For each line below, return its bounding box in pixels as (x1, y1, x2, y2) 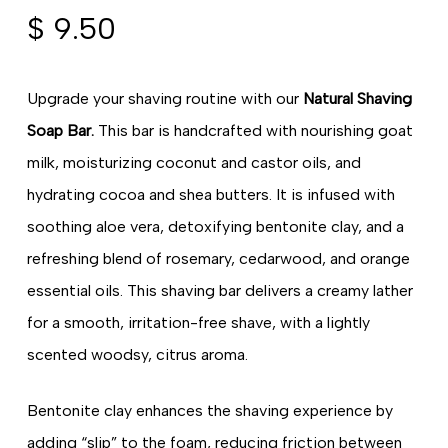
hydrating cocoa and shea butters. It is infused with (26, 184, 395, 204)
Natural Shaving (302, 88, 412, 108)
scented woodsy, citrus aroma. (26, 344, 248, 364)
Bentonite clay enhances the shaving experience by (26, 400, 393, 420)
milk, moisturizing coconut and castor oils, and (26, 152, 361, 172)
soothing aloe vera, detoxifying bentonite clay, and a (26, 216, 404, 236)
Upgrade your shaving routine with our (26, 88, 303, 108)
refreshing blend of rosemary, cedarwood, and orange (26, 248, 410, 268)
